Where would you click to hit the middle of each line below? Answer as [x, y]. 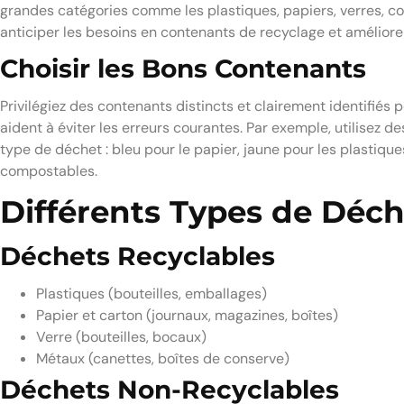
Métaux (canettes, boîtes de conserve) [163, 358]
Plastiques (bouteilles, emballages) [151, 293]
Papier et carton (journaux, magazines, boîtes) [187, 315]
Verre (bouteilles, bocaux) [121, 336]
